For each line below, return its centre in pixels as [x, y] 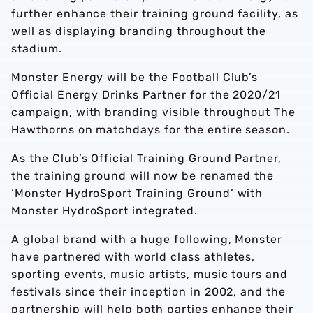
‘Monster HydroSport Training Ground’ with [137, 193]
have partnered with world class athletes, [133, 257]
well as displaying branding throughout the [139, 31]
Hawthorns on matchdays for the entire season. [151, 130]
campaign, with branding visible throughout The [154, 112]
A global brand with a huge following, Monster [147, 239]
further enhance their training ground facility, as [155, 14]
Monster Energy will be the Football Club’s [135, 77]
